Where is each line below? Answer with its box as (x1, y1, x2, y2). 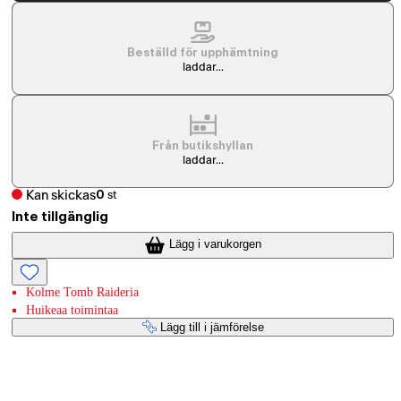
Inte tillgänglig (12, 210, 109, 225)
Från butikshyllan (152, 141, 254, 152)
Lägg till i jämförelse (159, 320, 264, 334)
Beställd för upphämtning (127, 47, 279, 59)
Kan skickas (26, 188, 97, 202)
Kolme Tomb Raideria (26, 285, 140, 299)
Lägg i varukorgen (169, 237, 262, 252)
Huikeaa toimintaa (26, 303, 119, 317)
